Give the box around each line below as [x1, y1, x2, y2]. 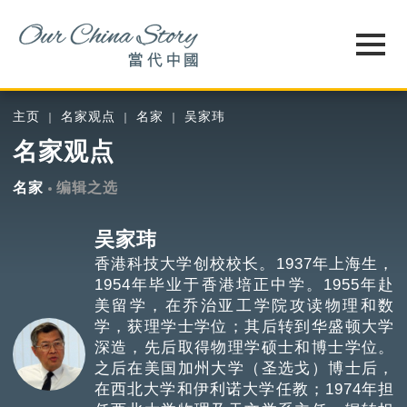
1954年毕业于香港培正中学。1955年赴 [94, 275, 395, 293]
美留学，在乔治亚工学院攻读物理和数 [94, 296, 395, 314]
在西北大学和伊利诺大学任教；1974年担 [94, 380, 395, 398]
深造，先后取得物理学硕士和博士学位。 [94, 338, 395, 356]
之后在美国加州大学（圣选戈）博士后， [94, 359, 395, 377]
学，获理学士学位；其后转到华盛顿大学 [94, 317, 395, 335]
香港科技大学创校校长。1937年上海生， [94, 254, 395, 273]
